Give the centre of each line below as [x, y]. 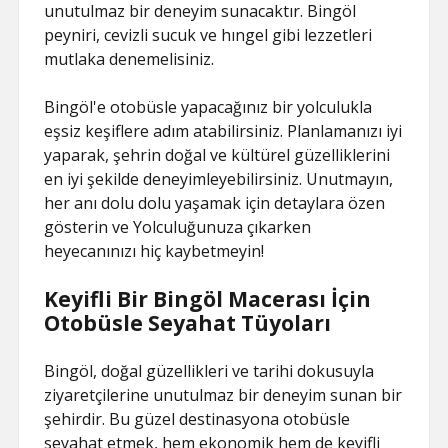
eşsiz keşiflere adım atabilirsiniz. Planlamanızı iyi [223, 131]
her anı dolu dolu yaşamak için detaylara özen [215, 203]
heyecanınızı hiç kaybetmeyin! [154, 251]
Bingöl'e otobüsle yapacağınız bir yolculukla [208, 107]
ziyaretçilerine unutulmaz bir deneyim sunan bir [223, 395]
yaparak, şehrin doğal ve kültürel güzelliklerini [217, 155]
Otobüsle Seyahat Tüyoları [188, 323]
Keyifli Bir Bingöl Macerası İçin [208, 299]
